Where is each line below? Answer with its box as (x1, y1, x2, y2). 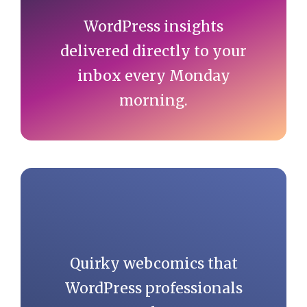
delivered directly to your (60, 42, 247, 61)
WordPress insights (84, 17, 223, 36)
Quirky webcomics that (69, 254, 238, 273)
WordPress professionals (64, 278, 243, 297)
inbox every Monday (77, 66, 230, 86)
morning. (119, 91, 188, 110)
